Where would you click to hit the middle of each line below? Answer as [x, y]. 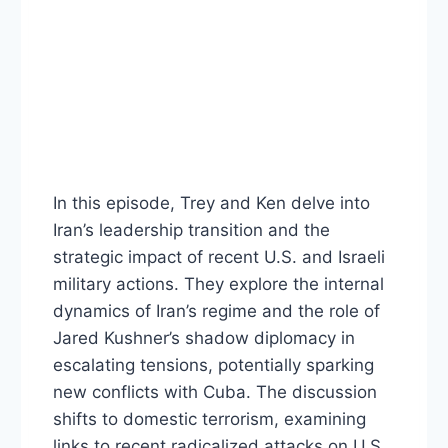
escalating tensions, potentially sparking [213, 365]
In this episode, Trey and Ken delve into [211, 203]
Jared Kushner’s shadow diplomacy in [204, 338]
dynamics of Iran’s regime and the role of [216, 311]
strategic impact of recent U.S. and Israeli [219, 257]
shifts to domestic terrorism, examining [209, 419]
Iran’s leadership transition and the [191, 230]
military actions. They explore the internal [218, 284]
